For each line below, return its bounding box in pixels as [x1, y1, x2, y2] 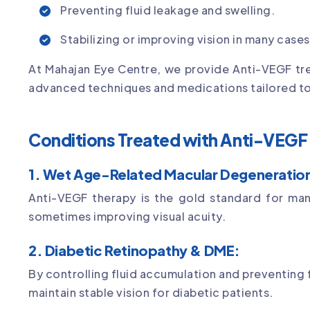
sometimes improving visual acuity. [28, 209, 226, 224]
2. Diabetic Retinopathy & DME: [28, 241, 240, 259]
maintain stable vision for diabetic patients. [28, 285, 273, 300]
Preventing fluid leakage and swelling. [60, 3, 275, 18]
